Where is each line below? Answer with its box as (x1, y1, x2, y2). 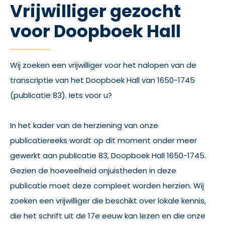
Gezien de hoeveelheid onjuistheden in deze (10, 165, 176, 176)
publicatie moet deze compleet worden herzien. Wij (10, 180, 204, 191)
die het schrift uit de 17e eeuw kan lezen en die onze (10, 210, 205, 221)
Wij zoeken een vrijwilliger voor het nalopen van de (10, 60, 196, 70)
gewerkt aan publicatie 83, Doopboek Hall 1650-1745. (10, 150, 206, 161)
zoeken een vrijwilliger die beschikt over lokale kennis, (10, 195, 206, 206)
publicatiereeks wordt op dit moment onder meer (10, 135, 197, 146)
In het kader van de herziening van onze (10, 120, 158, 131)
